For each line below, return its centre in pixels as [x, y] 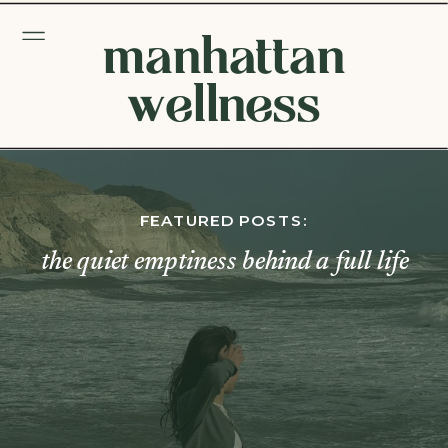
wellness [224, 101]
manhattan [224, 54]
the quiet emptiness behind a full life [224, 263]
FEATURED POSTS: [224, 219]
